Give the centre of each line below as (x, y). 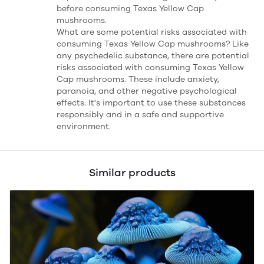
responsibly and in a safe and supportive (140, 115)
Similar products (132, 173)
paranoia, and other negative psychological (147, 91)
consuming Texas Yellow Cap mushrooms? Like (153, 44)
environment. (84, 126)
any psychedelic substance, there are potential (153, 56)
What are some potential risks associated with (152, 32)
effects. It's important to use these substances (151, 103)
